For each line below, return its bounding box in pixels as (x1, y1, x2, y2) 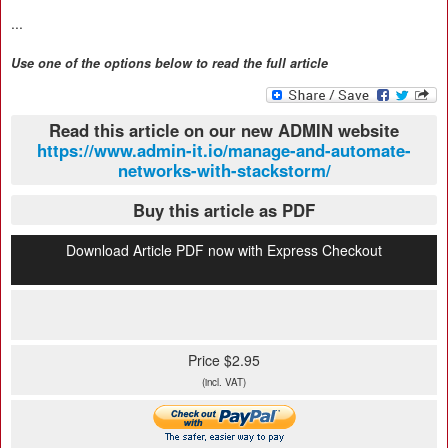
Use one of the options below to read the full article (11, 54, 328, 72)
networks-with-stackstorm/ (117, 158, 331, 182)
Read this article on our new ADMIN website (49, 118, 399, 142)
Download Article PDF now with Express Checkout (66, 240, 382, 260)
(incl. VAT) (202, 375, 246, 389)
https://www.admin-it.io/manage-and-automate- (37, 138, 411, 162)
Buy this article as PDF (133, 198, 315, 222)
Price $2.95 (188, 350, 260, 370)
